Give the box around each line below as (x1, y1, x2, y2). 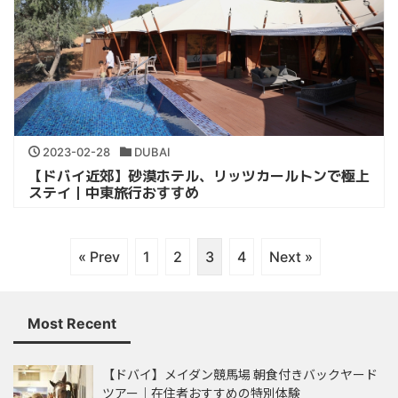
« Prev (78, 248, 120, 267)
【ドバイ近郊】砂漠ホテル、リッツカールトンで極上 (28, 165, 370, 186)
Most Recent (28, 314, 116, 333)
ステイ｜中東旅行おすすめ (28, 182, 199, 203)
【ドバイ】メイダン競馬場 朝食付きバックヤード (102, 365, 378, 384)
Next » (269, 248, 313, 267)
